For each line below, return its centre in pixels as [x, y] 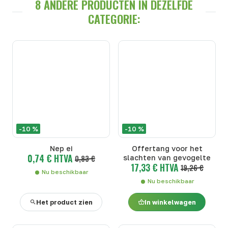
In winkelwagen [170, 202]
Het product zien [64, 202]
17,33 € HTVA [154, 168]
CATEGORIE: [114, 19]
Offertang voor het [167, 149]
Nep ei [61, 149]
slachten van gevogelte [167, 158]
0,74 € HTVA [50, 159]
